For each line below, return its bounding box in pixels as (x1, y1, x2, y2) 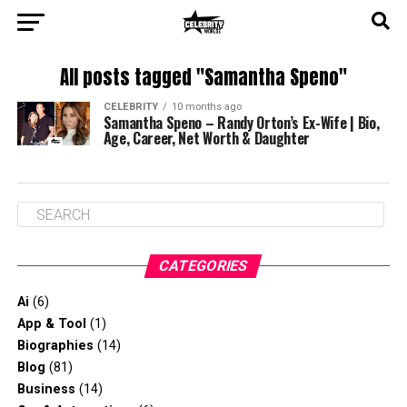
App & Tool (16, 316, 86, 332)
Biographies (16, 338, 94, 353)
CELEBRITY (103, 101, 158, 113)
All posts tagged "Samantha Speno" (59, 64, 347, 92)
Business (16, 382, 75, 397)
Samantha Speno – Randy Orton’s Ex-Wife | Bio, (103, 112, 380, 134)
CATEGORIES (157, 257, 251, 274)
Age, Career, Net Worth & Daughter (103, 127, 311, 149)
